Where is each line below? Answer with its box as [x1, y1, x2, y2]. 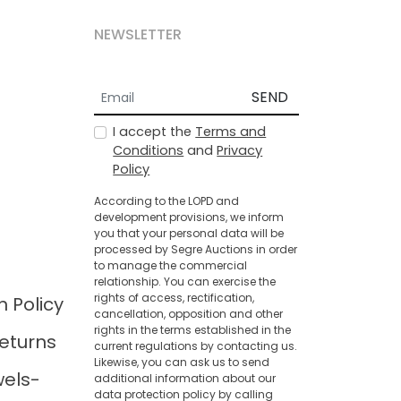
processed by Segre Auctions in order [93, 242, 297, 257]
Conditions [113, 141, 184, 159]
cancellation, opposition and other [93, 306, 283, 321]
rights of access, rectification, [93, 290, 254, 305]
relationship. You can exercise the [93, 274, 276, 289]
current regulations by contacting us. [93, 338, 297, 354]
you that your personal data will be [93, 226, 284, 241]
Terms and [195, 123, 267, 141]
